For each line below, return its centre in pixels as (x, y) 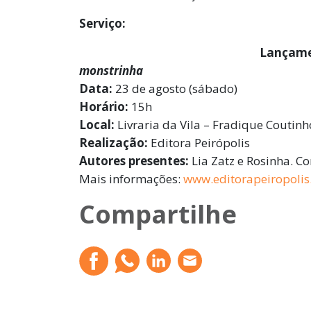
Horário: (104, 107)
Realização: (114, 143)
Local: (97, 125)
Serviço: (102, 24)
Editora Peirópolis (199, 143)
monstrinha (111, 71)
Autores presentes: (134, 161)
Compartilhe (158, 215)
